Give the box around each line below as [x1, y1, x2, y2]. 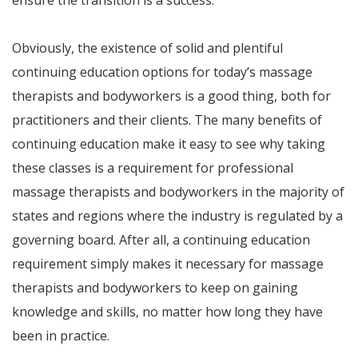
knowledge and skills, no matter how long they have [12, 303, 323, 320]
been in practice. [12, 327, 109, 344]
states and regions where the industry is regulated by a [12, 207, 343, 225]
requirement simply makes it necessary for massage [12, 255, 324, 272]
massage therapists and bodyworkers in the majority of [12, 183, 344, 201]
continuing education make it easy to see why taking [12, 135, 325, 153]
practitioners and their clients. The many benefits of [12, 111, 322, 129]
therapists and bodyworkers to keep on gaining [12, 279, 298, 296]
